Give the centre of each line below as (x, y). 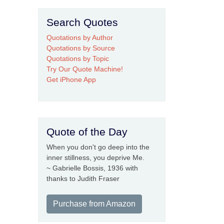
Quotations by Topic (78, 58)
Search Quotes (82, 22)
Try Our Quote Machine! (85, 69)
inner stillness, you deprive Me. (95, 157)
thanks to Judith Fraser (83, 178)
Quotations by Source (81, 48)
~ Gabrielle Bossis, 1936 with (92, 168)
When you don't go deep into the (98, 147)
